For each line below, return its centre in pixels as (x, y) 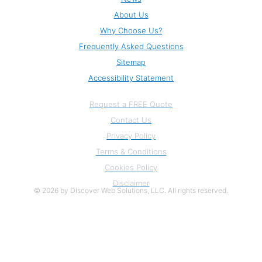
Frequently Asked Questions (131, 46)
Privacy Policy (131, 136)
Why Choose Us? (131, 31)
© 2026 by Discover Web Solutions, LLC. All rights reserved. (131, 191)
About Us (131, 15)
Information (131, 91)
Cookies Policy (131, 168)
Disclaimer (131, 183)
